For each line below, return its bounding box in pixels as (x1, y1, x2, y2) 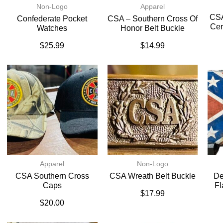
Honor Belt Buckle (120, 23, 185, 32)
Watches (37, 23, 68, 32)
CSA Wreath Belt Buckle (109, 172, 196, 181)
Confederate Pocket (17, 14, 88, 23)
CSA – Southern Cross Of (107, 14, 198, 23)
